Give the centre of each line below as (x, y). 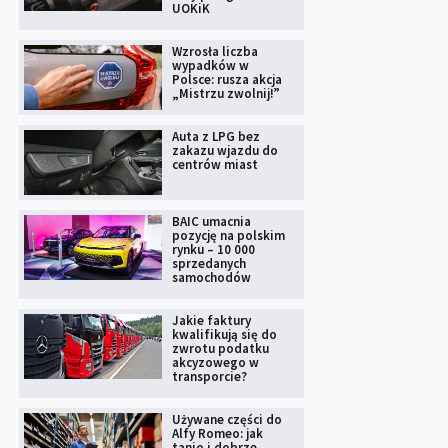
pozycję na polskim (228, 235)
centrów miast (214, 164)
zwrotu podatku (220, 348)
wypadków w (210, 65)
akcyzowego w (215, 362)
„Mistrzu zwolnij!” (225, 93)
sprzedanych (208, 263)
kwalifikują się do (224, 334)
